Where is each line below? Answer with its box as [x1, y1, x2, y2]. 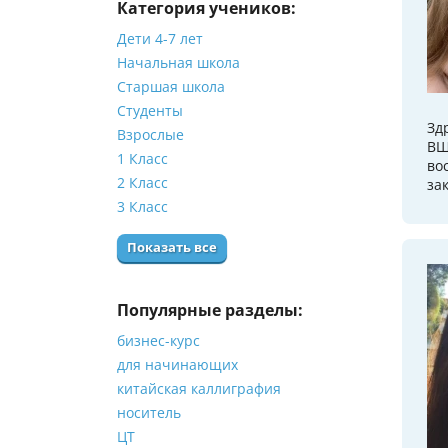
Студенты [117, 100, 183, 120]
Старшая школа [117, 76, 225, 96]
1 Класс [117, 148, 168, 168]
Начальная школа [117, 52, 240, 72]
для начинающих [117, 354, 238, 374]
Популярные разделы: [117, 298, 303, 321]
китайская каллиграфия [117, 378, 281, 398]
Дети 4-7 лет [117, 28, 203, 48]
